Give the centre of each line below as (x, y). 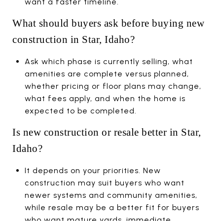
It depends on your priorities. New (92, 170)
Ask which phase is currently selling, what (109, 61)
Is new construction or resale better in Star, (107, 132)
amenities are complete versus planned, (107, 74)
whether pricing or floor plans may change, (113, 86)
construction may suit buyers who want (104, 183)
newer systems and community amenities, (111, 195)
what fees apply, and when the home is (105, 98)
